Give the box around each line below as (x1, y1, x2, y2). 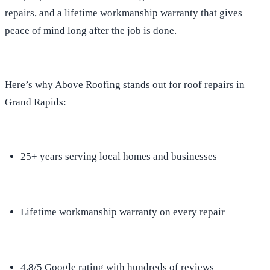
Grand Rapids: (5, 96, 66, 108)
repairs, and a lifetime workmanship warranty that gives (5, 7, 242, 19)
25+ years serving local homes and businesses (20, 150, 217, 162)
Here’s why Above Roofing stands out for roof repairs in (5, 79, 245, 91)
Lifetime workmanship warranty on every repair (20, 206, 225, 218)
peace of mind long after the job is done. (5, 25, 177, 37)
